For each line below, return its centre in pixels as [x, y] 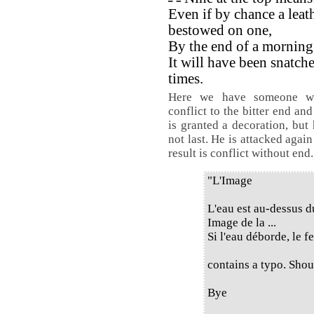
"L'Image [230, 180]
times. [186, 78]
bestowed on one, [220, 30]
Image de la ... [242, 223]
